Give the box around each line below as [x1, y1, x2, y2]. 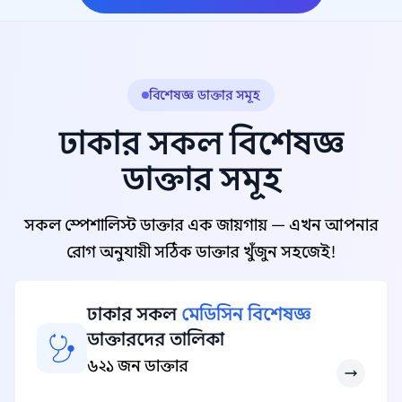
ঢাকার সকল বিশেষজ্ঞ [58, 123, 344, 163]
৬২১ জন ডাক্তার [87, 356, 188, 376]
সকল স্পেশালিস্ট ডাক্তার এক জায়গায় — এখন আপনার [23, 215, 379, 235]
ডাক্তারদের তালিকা [87, 328, 224, 351]
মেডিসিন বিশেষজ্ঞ [181, 303, 310, 326]
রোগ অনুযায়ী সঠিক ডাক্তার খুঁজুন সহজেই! [66, 242, 336, 262]
